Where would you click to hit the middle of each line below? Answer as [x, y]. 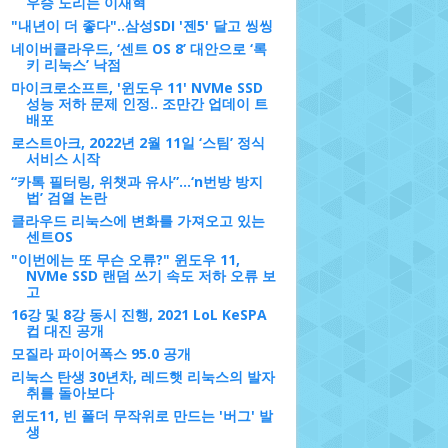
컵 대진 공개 [64, 330]
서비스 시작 [62, 158]
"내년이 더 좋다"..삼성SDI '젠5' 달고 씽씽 [141, 25]
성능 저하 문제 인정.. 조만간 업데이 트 [146, 103]
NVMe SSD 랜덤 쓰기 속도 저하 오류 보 [150, 275]
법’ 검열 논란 [66, 197]
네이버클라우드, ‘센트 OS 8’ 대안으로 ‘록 [138, 48]
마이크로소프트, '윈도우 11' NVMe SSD [136, 87]
